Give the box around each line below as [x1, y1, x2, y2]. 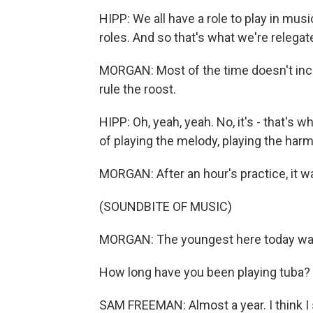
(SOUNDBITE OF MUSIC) [99, 199, 232, 214]
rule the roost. [99, 82, 176, 96]
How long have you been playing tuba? [99, 265, 310, 279]
